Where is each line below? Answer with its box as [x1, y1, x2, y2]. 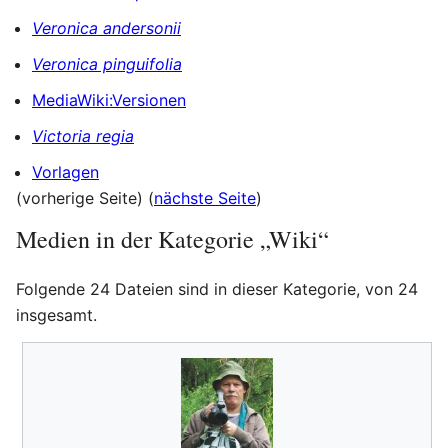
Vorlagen [32, 162, 99, 183]
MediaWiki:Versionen [32, 90, 186, 111]
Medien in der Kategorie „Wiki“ [16, 223, 329, 256]
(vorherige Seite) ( [16, 188, 154, 209]
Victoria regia [32, 126, 134, 147]
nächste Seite [154, 188, 256, 209]
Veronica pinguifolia [32, 54, 182, 75]
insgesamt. [16, 305, 97, 326]
